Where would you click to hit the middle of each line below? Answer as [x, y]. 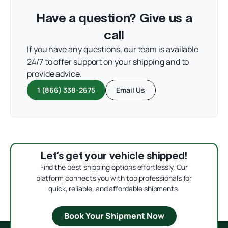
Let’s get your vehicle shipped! [114, 155]
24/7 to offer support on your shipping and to [108, 61]
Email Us [131, 90]
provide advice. [54, 74]
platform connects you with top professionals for [114, 178]
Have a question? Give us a [114, 18]
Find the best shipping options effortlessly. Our [114, 167]
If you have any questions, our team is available [113, 49]
